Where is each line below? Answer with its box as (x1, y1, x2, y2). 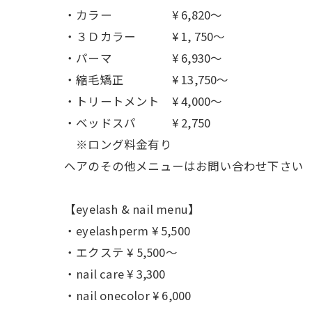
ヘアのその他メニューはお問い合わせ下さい (64, 157, 304, 175)
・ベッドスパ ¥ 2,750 (64, 114, 211, 132)
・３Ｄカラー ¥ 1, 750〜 (64, 28, 226, 45)
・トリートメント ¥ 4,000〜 (64, 93, 223, 110)
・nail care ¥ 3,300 (64, 265, 166, 283)
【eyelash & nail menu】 (64, 201, 201, 218)
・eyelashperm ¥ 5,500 (64, 222, 190, 240)
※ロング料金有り (64, 136, 172, 153)
